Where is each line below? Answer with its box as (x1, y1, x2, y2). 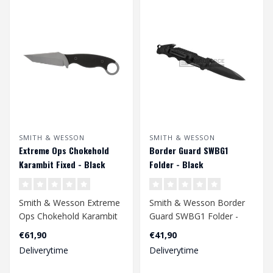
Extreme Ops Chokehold (19, 143, 109, 157)
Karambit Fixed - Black (19, 157, 105, 171)
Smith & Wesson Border (149, 196, 245, 208)
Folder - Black (149, 157, 203, 171)
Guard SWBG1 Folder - (149, 210, 238, 222)
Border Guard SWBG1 (149, 143, 228, 157)
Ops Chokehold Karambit (19, 210, 118, 222)
